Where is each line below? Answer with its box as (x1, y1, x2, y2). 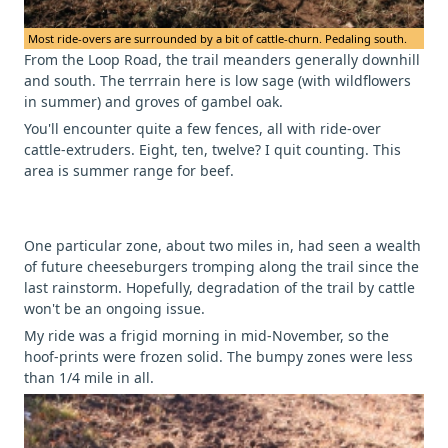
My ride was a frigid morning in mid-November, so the (24, 326, 389, 346)
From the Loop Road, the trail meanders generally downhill (24, 50, 420, 70)
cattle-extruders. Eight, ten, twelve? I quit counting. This (24, 140, 401, 160)
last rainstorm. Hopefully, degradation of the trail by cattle (24, 278, 415, 298)
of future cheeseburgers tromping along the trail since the (24, 257, 419, 277)
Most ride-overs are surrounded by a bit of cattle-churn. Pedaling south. (28, 31, 407, 47)
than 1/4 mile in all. (24, 368, 154, 388)
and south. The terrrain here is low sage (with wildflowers (24, 71, 411, 91)
